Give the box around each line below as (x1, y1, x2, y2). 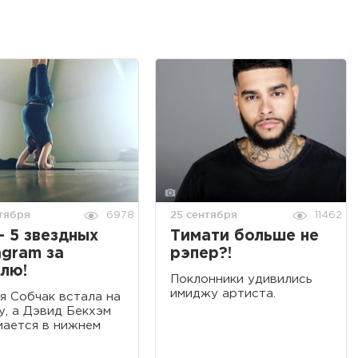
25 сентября (170, 208, 237, 220)
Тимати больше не (170, 229, 319, 243)
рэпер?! (170, 246, 232, 261)
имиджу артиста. (170, 288, 276, 299)
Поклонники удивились (170, 273, 312, 284)
